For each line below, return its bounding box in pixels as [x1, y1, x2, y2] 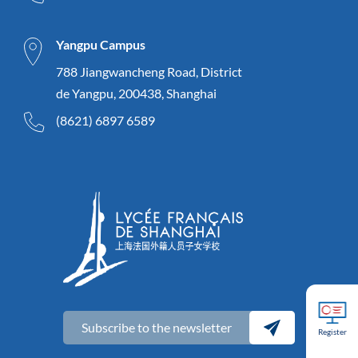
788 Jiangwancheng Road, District [56, 64, 242, 80]
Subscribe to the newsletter [81, 320, 232, 336]
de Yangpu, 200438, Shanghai [56, 86, 217, 101]
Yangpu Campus [56, 37, 145, 53]
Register [317, 327, 347, 336]
